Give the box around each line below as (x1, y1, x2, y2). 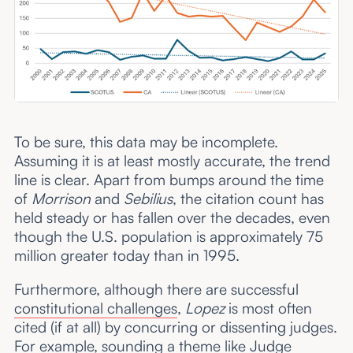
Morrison (31, 189, 91, 209)
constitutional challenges (13, 299, 177, 318)
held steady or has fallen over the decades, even (13, 208, 330, 228)
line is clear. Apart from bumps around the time (13, 170, 324, 190)
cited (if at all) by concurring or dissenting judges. (13, 318, 337, 337)
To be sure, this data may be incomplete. (13, 132, 278, 152)
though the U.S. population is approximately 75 (13, 227, 323, 247)
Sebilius (123, 189, 173, 209)
